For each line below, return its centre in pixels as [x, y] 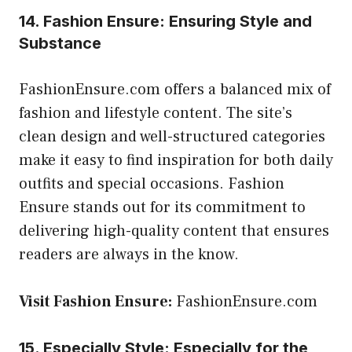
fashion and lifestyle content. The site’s [156, 113]
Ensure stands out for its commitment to [162, 207]
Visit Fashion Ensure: [95, 301]
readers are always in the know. [129, 254]
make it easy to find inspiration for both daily [176, 160]
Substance [60, 43]
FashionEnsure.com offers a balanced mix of [175, 89]
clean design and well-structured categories [172, 136]
